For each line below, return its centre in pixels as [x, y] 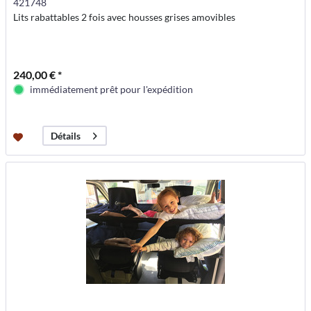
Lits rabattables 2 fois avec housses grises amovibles [125, 17]
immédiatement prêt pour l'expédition [112, 90]
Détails [66, 136]
